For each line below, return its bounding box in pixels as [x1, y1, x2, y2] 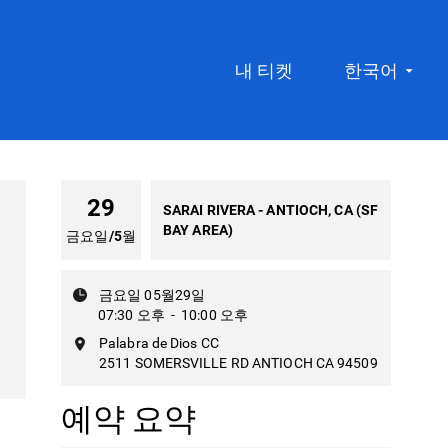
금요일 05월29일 [99, 287, 205, 303]
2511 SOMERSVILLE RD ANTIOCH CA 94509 [99, 355, 378, 371]
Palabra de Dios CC [99, 335, 219, 351]
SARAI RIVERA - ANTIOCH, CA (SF [163, 202, 379, 218]
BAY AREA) [163, 222, 233, 238]
